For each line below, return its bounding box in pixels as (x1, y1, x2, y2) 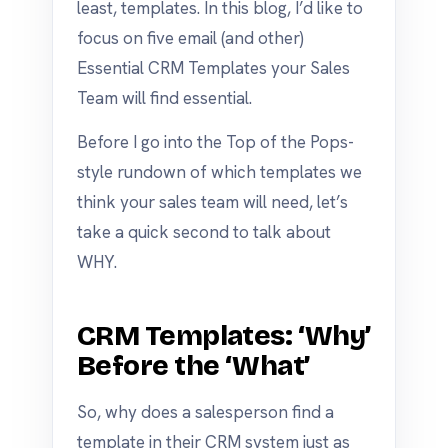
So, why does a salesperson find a (77, 401, 334, 423)
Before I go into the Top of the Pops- (77, 131, 354, 153)
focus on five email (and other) (77, 27, 304, 49)
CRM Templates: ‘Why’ (77, 319, 371, 353)
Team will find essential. (77, 87, 252, 109)
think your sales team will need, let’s (77, 191, 348, 213)
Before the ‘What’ (77, 349, 310, 383)
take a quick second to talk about (77, 221, 331, 243)
